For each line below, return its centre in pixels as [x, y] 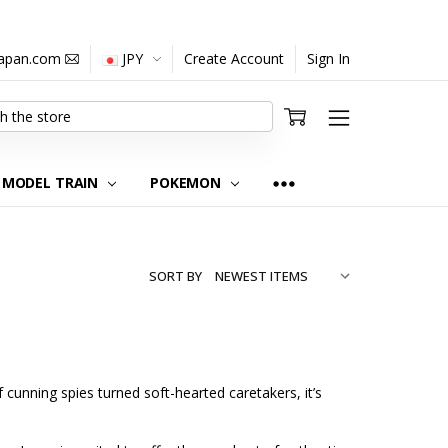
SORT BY [175, 275]
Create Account [234, 58]
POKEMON [187, 182]
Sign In [329, 58]
